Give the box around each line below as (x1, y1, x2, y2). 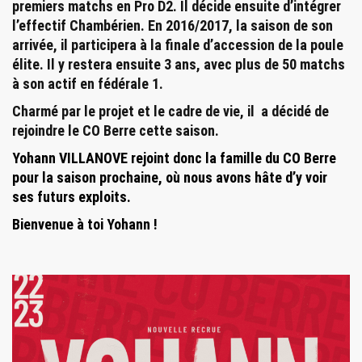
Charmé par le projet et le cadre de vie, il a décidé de (12, 102, 329, 120)
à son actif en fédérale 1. (12, 74, 163, 92)
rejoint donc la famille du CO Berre (128, 149, 336, 166)
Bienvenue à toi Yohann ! (12, 215, 158, 233)
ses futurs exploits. (12, 187, 131, 205)
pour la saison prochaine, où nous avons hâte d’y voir (12, 168, 327, 186)
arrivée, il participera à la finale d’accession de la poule (12, 36, 343, 53)
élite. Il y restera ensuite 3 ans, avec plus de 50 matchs (12, 55, 345, 73)
